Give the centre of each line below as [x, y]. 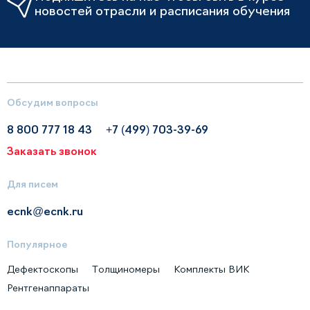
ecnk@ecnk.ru [45, 211]
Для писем [33, 184]
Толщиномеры [126, 270]
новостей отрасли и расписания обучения [162, 11]
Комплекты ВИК [211, 270]
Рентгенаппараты [48, 288]
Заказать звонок [52, 151]
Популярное [37, 245]
